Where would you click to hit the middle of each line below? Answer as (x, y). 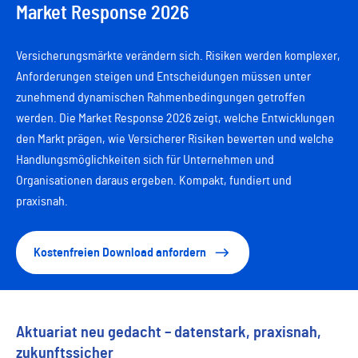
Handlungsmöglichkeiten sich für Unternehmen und (145, 160)
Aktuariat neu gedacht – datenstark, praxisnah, (169, 333)
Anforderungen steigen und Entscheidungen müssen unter (163, 77)
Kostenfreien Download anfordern (120, 253)
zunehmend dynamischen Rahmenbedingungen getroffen (161, 98)
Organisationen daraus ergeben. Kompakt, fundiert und (154, 181)
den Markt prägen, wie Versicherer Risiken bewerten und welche (175, 139)
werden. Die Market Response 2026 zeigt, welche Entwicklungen (175, 119)
